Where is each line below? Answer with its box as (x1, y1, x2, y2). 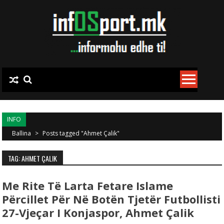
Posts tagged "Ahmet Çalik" (42, 129, 120, 137)
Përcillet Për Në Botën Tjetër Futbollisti (2, 191, 221, 206)
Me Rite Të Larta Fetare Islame (2, 178, 173, 193)
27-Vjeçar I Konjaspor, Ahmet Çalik (2, 205, 194, 220)
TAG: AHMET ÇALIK (8, 153, 57, 163)
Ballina (12, 129, 33, 137)
